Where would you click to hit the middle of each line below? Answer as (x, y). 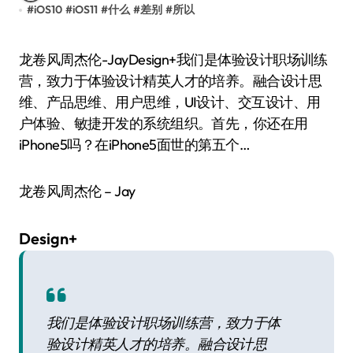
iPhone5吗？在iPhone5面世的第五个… (135, 145)
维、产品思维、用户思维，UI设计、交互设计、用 (170, 102)
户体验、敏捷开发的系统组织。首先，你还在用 (163, 123)
